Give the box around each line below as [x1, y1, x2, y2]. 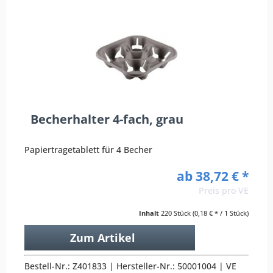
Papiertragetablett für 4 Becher [24, 143, 153, 155]
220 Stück [161, 208, 193, 218]
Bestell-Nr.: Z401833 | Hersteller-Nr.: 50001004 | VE [24, 260, 237, 272]
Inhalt [139, 208, 161, 218]
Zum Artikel [69, 230, 135, 245]
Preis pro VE [199, 184, 249, 196]
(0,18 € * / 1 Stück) [193, 208, 249, 218]
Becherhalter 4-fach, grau [30, 111, 184, 128]
